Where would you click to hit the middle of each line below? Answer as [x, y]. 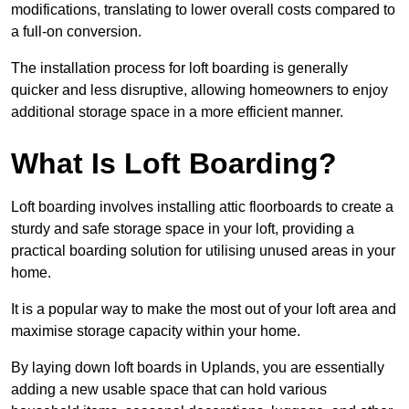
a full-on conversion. [76, 32]
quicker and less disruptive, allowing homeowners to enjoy [199, 90]
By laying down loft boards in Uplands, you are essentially [198, 368]
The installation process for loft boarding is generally [179, 68]
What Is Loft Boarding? [174, 164]
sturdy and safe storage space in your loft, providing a [183, 229]
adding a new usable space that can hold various [169, 390]
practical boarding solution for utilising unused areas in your [203, 251]
